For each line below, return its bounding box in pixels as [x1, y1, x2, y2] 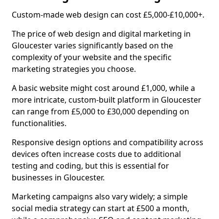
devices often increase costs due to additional [12, 149, 181, 159]
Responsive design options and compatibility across [12, 137, 203, 148]
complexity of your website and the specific [12, 52, 172, 63]
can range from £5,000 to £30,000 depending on [12, 106, 189, 117]
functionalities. [12, 118, 66, 129]
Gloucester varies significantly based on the [12, 40, 173, 51]
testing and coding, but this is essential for [12, 160, 169, 171]
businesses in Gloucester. [12, 172, 105, 183]
